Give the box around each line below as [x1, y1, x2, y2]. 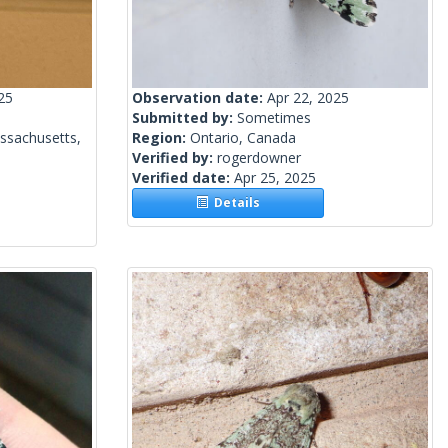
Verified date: [132, 168, 234, 188]
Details [208, 194, 261, 212]
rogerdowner [217, 148, 301, 168]
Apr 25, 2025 [234, 168, 316, 188]
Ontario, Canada [190, 128, 296, 148]
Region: [132, 128, 190, 148]
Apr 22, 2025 [267, 88, 349, 108]
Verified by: [132, 148, 217, 168]
